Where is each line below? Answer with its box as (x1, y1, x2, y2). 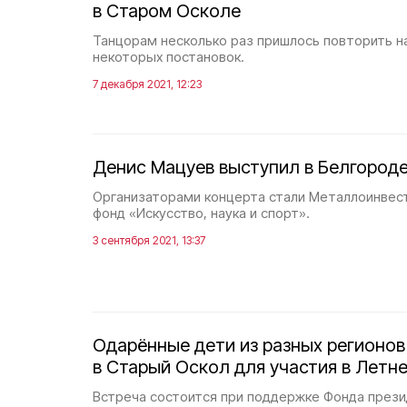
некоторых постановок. (93, 48, 244, 65)
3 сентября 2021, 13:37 (93, 233, 205, 247)
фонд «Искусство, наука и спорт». (93, 204, 310, 222)
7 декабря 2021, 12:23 (93, 77, 202, 91)
